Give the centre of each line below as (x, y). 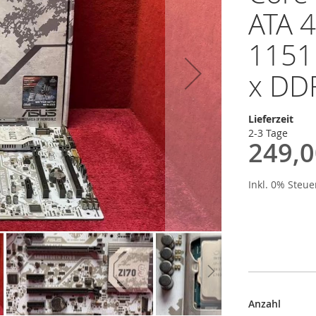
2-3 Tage (268, 133)
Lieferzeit (271, 119)
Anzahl (265, 304)
